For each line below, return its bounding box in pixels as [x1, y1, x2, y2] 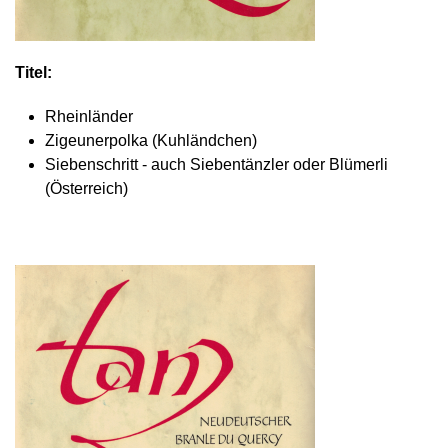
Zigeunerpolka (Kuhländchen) [45, 132, 257, 149]
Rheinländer [45, 108, 133, 125]
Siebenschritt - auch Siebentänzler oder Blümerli [45, 156, 388, 173]
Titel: [15, 64, 52, 81]
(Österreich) [45, 180, 128, 197]
